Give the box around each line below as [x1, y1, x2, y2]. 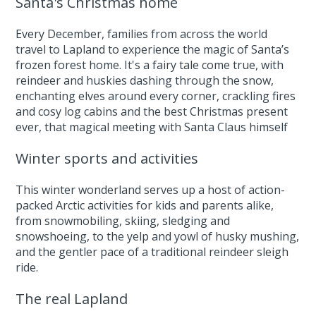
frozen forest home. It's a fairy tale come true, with [16, 57, 284, 73]
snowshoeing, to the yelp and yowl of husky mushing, [16, 229, 300, 244]
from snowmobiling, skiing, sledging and [16, 213, 231, 229]
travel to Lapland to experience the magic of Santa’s [16, 42, 290, 57]
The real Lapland [16, 289, 128, 308]
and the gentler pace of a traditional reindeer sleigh [16, 244, 289, 260]
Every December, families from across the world [16, 26, 268, 42]
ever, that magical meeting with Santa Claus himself [16, 119, 288, 135]
